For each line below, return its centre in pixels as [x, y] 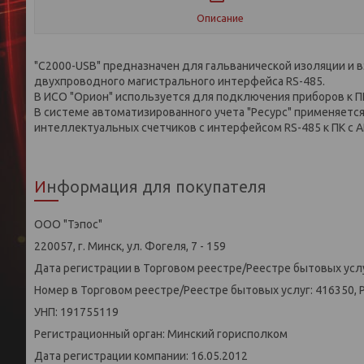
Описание [220, 17]
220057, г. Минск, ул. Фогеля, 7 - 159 [130, 246]
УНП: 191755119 [76, 312]
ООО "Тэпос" [68, 224]
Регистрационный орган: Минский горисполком [161, 334]
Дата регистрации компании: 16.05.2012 [141, 356]
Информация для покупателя [156, 186]
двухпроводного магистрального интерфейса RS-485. [180, 81]
